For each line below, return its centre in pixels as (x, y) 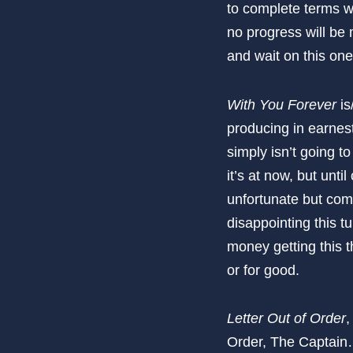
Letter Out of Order (286, 318)
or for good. (263, 270)
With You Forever (282, 104)
